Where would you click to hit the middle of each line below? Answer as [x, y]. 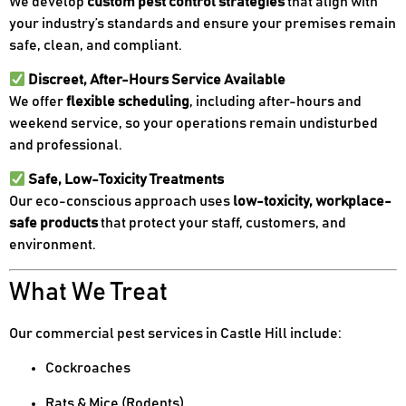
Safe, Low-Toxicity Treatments [126, 180]
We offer [38, 102]
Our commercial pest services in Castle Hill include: [175, 333]
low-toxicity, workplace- [312, 202]
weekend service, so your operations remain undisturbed [193, 124]
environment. [53, 245]
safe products [53, 223]
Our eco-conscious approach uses [121, 202]
